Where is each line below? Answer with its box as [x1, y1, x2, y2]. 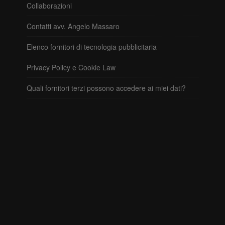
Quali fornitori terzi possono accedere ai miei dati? [27, 82, 186, 93]
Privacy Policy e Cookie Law [27, 62, 116, 72]
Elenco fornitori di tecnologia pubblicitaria [27, 41, 157, 52]
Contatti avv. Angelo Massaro [27, 21, 120, 31]
